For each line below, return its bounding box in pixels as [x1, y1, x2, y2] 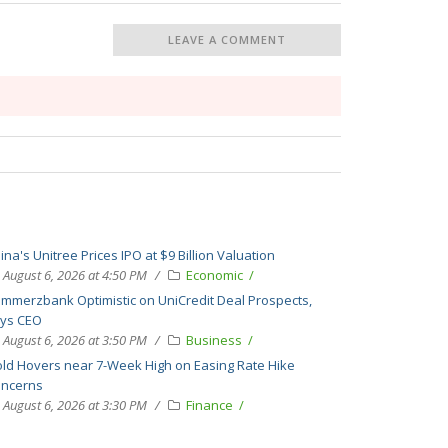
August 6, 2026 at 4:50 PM [3, 266, 147, 285]
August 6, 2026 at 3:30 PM [3, 396, 147, 415]
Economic [186, 266, 246, 285]
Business [186, 331, 245, 350]
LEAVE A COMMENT [168, 32, 287, 47]
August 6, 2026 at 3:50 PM [3, 331, 147, 350]
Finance [186, 396, 236, 415]
